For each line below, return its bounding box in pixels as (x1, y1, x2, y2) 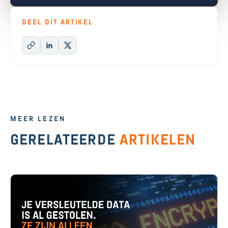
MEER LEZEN (10, 116, 66, 124)
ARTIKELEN (119, 134, 196, 150)
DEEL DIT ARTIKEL (22, 19, 94, 27)
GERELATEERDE (10, 134, 120, 150)
